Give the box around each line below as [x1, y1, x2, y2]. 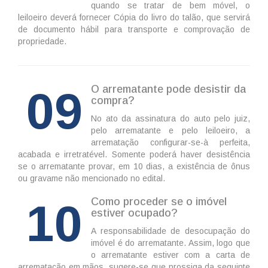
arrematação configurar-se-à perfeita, [91, 138, 250, 148]
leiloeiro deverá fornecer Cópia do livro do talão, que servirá [18, 13, 250, 23]
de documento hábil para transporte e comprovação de [18, 25, 250, 35]
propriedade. [18, 36, 66, 47]
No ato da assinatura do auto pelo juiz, [91, 114, 250, 124]
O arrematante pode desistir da [91, 83, 246, 96]
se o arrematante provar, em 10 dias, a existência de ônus [18, 162, 250, 172]
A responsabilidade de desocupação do [91, 226, 250, 236]
